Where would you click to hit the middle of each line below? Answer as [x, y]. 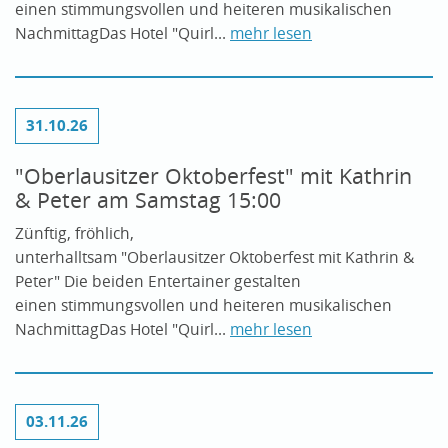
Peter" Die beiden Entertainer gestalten [158, 281]
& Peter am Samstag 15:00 [148, 199]
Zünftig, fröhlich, [74, 233]
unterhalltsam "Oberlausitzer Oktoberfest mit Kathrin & [214, 257]
